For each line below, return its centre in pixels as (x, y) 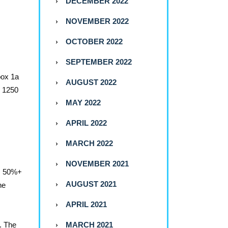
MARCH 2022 (89, 144)
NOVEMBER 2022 (97, 21)
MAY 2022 (83, 103)
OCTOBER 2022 (94, 42)
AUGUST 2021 (91, 184)
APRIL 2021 (86, 205)
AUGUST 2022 (91, 82)
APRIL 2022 (86, 123)
